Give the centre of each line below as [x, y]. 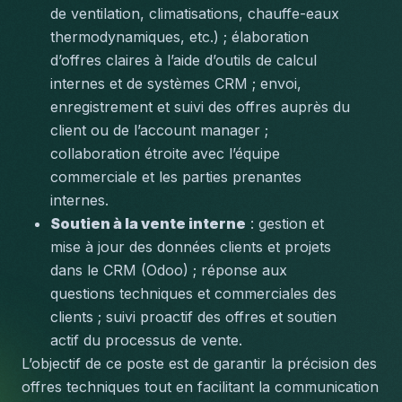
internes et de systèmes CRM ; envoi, [176, 83]
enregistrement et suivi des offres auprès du [200, 107]
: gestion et [285, 223]
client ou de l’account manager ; [159, 130]
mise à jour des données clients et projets [191, 247]
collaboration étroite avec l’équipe [165, 153]
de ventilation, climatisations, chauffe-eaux [195, 13]
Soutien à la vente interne [148, 223]
